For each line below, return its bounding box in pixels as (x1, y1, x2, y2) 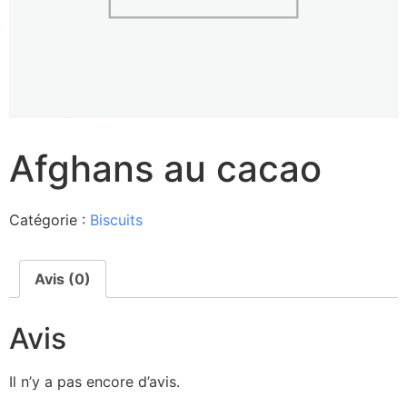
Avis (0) (35, 270, 91, 288)
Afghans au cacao (9, 146, 322, 191)
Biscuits (90, 211, 143, 229)
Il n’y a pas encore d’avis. (9, 372, 180, 391)
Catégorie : (9, 211, 90, 229)
